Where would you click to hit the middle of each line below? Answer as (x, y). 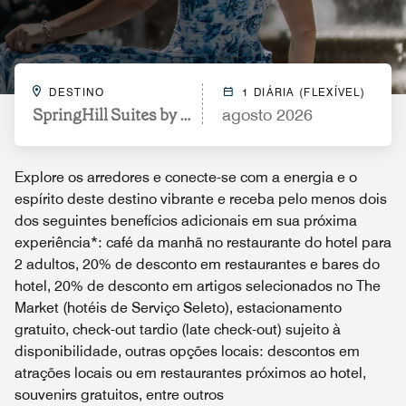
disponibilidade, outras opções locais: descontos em (187, 351)
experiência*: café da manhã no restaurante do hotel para (203, 242)
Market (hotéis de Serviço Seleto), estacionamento (178, 308)
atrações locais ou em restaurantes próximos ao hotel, (190, 373)
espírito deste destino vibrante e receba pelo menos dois (201, 199)
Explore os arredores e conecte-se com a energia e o (186, 177)
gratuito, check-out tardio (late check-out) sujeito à (178, 329)
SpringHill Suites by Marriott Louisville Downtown (215, 115)
